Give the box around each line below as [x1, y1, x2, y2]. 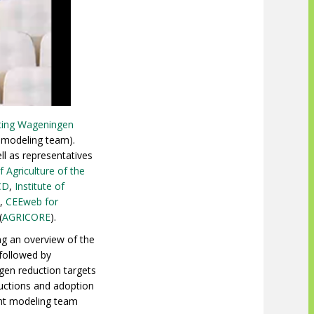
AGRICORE [2, 210, 50, 224]
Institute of [15, 179, 64, 193]
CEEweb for [6, 195, 58, 209]
